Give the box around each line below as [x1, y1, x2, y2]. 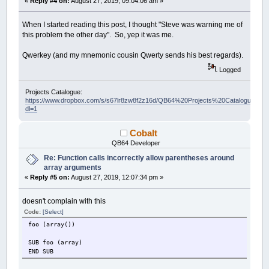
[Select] [43, 208, 64, 215]
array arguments [44, 163, 102, 172]
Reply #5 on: [30, 174, 70, 181]
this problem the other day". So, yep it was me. [22, 30, 174, 39]
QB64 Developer [112, 139, 161, 147]
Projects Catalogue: [25, 88, 82, 96]
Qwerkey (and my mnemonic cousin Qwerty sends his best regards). [22, 50, 244, 59]
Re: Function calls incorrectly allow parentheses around [44, 154, 235, 163]
